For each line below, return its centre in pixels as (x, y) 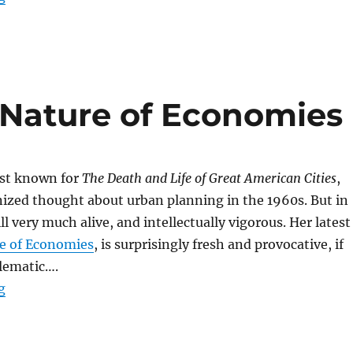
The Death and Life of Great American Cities (209, 178)
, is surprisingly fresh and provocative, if (218, 244)
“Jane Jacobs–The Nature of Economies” (132, 288)
